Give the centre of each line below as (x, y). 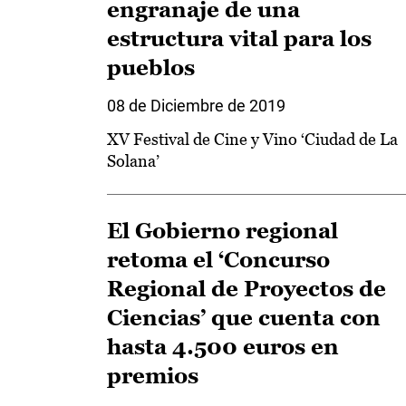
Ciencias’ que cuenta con (244, 318)
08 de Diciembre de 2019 (196, 106)
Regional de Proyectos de (246, 289)
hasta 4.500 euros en (223, 347)
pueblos (151, 68)
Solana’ (133, 161)
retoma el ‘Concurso (218, 260)
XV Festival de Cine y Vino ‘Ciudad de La (252, 139)
